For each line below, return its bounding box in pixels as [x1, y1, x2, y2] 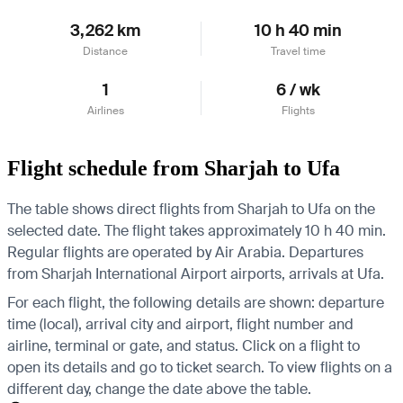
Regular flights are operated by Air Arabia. [7, 242, 285, 262]
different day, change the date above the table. [7, 379, 311, 399]
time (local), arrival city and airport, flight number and [7, 314, 354, 334]
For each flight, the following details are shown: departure [7, 292, 384, 312]
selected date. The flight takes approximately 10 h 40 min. [7, 220, 386, 240]
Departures [285, 242, 363, 262]
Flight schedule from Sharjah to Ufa [7, 156, 340, 180]
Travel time [270, 43, 326, 58]
